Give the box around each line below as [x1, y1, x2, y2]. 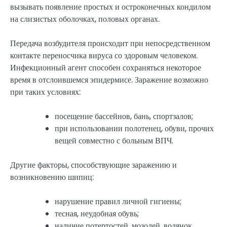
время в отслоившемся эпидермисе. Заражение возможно [10, 73, 208, 86]
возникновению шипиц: [10, 171, 94, 183]
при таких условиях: [10, 86, 81, 98]
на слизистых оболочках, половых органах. [10, 13, 160, 25]
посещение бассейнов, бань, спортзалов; [55, 110, 193, 122]
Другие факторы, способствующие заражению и [10, 159, 177, 171]
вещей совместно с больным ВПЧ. [55, 134, 173, 146]
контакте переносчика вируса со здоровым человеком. [10, 49, 198, 61]
